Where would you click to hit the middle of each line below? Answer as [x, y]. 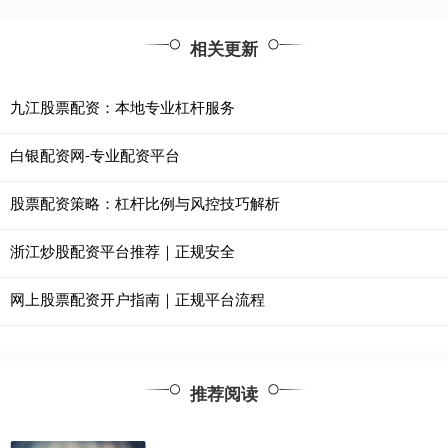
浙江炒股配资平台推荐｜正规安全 [122, 251]
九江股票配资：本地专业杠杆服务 [122, 107]
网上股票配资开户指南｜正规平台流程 [137, 299]
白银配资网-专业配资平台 [95, 155]
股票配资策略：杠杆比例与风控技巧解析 [145, 203]
